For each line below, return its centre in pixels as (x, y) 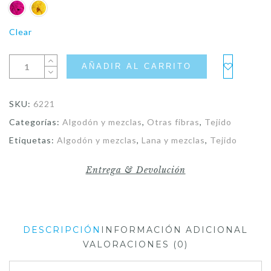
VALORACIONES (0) (135, 244)
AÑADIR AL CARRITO (137, 67)
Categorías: (36, 122)
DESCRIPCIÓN (62, 230)
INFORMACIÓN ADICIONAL (175, 230)
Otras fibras (173, 122)
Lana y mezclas (173, 140)
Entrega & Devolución (135, 170)
